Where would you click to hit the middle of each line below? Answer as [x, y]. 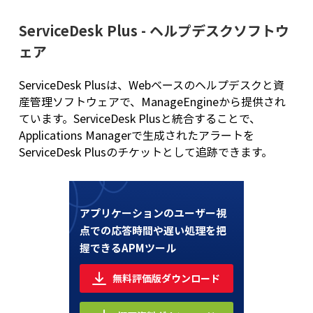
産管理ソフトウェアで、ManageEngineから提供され [152, 102]
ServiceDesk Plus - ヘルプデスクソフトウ [154, 31]
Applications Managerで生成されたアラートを [136, 135]
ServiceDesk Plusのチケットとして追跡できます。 [145, 152]
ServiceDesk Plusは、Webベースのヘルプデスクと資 [151, 85]
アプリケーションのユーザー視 [153, 213]
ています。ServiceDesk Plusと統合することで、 [139, 118]
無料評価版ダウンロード [167, 278]
